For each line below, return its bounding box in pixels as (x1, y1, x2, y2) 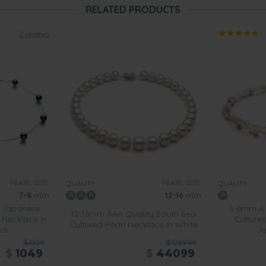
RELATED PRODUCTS (85, 4, 180, 15)
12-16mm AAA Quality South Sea (71, 208, 196, 219)
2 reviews (18, 29, 49, 38)
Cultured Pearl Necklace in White (69, 219, 198, 230)
